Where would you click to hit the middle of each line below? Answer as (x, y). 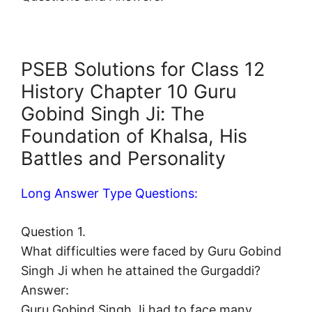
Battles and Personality (123, 159)
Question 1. (53, 232)
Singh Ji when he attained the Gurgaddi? (141, 271)
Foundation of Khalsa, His (134, 136)
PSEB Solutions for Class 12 (143, 70)
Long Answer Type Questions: (109, 194)
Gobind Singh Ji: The (113, 114)
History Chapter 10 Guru (129, 92)
